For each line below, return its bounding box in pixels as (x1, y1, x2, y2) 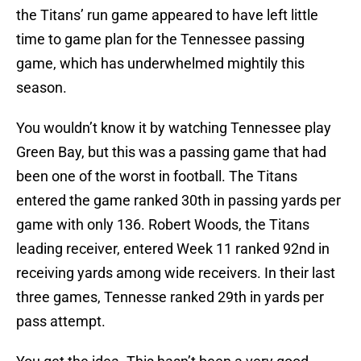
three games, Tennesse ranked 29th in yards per (16, 288, 324, 306)
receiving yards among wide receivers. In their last (16, 264, 335, 282)
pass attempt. (16, 313, 106, 330)
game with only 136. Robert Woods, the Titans (16, 216, 309, 234)
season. (16, 79, 67, 97)
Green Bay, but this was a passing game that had (16, 143, 326, 161)
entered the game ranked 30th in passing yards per (16, 192, 341, 210)
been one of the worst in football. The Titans (16, 168, 297, 185)
